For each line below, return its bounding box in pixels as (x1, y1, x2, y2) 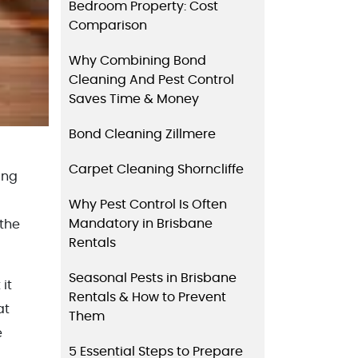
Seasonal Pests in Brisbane (69, 271, 237, 284)
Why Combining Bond (69, 54, 206, 67)
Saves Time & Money (69, 92, 199, 105)
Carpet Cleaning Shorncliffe (69, 162, 244, 176)
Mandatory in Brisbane (69, 217, 213, 230)
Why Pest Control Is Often (69, 197, 227, 211)
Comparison (69, 18, 147, 32)
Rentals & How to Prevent (69, 290, 226, 304)
